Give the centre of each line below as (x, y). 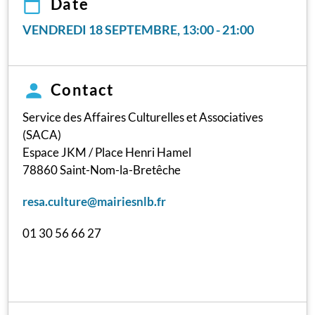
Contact (83, 89)
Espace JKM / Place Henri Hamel (107, 152)
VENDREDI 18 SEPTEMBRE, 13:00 (118, 30)
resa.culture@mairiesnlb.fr (95, 201)
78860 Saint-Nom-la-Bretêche (102, 169)
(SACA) (42, 134)
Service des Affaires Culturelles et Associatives (143, 117)
